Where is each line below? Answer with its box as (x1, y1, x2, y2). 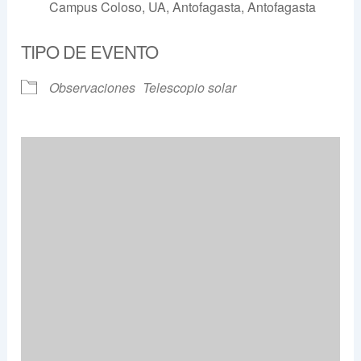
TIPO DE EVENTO (21, 39, 159, 64)
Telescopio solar (143, 78, 237, 98)
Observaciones (49, 78, 136, 98)
